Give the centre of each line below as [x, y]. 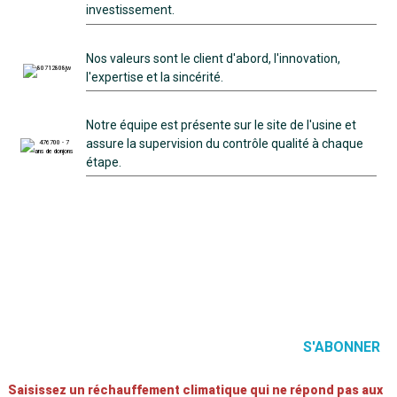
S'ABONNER [342, 346]
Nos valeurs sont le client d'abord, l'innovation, [213, 58]
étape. [103, 162]
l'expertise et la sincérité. [154, 77]
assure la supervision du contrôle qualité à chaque [224, 143]
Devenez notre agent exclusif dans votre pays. [198, 280]
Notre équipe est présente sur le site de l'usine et [221, 125]
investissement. [130, 10]
